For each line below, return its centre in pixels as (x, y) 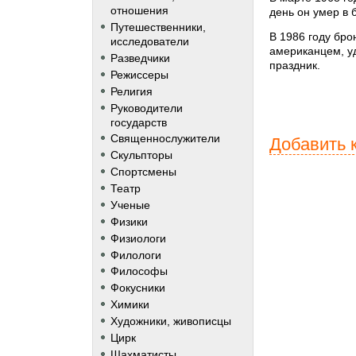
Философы (139, 271)
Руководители (146, 108)
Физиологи (138, 238)
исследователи (149, 42)
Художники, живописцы (170, 321)
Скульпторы (141, 155)
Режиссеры (139, 74)
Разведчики (140, 58)
